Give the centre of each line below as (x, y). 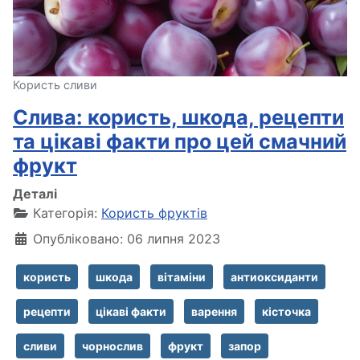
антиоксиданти (274, 276)
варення (214, 311)
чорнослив (112, 346)
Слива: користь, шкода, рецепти (178, 117)
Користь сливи (55, 84)
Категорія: (65, 213)
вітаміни (182, 276)
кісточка (286, 311)
